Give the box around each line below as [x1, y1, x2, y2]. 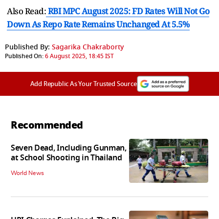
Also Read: [7, 5, 46, 17]
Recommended [11, 117, 83, 132]
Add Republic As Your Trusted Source [30, 79, 137, 88]
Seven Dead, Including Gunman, [11, 142, 127, 154]
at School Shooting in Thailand [11, 152, 122, 164]
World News [11, 170, 44, 176]
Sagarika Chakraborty [52, 42, 124, 52]
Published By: [5, 42, 50, 52]
